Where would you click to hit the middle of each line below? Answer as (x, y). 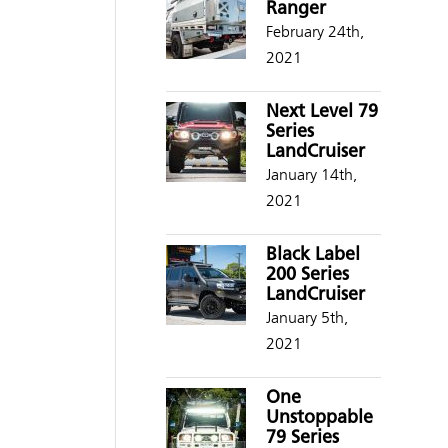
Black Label (312, 255)
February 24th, (314, 31)
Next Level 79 (321, 112)
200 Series (307, 275)
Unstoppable (319, 418)
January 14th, (311, 174)
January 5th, (306, 317)
